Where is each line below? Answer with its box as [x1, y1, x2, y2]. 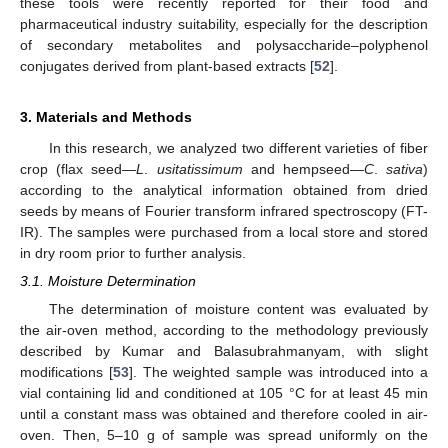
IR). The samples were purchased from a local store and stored [20, 224, 428, 241]
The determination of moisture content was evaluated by [48, 300, 428, 317]
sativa [386, 161, 424, 178]
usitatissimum [156, 161, 243, 178]
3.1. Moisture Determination [20, 273, 196, 290]
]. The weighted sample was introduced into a [128, 363, 428, 380]
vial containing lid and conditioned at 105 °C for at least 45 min [20, 384, 428, 401]
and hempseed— [242, 161, 364, 178]
